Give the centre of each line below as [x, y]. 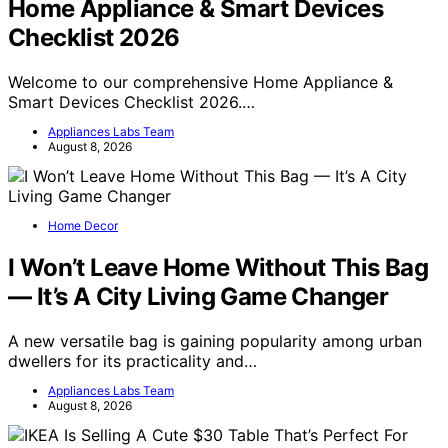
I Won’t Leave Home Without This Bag [218, 268]
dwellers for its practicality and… [132, 361]
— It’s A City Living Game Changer [198, 297]
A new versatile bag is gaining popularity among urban [215, 341]
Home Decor [83, 226]
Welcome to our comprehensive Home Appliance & [200, 82]
